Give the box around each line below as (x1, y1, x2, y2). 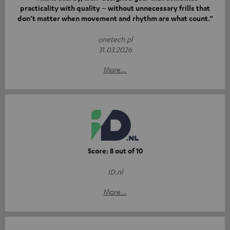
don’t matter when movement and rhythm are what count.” (17, 13, 213, 24)
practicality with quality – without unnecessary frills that (20, 3, 210, 13)
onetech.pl (98, 34, 132, 44)
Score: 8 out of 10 (87, 146, 143, 156)
